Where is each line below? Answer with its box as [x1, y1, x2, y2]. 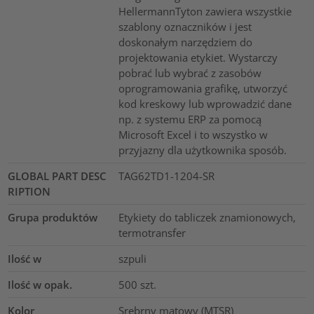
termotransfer [118, 226, 186, 240]
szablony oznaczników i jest [118, 20, 252, 34]
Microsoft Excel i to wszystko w [118, 128, 268, 142]
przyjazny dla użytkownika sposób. [118, 143, 287, 158]
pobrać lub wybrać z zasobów [118, 66, 261, 81]
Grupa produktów [8, 210, 98, 225]
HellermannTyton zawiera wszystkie [118, 4, 292, 19]
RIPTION [8, 184, 51, 199]
